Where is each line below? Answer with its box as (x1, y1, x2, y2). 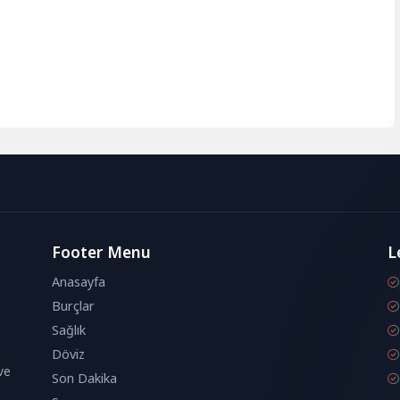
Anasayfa (51, 273, 105, 291)
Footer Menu (51, 241, 151, 263)
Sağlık (51, 321, 86, 339)
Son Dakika (51, 370, 117, 387)
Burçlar (51, 297, 95, 315)
